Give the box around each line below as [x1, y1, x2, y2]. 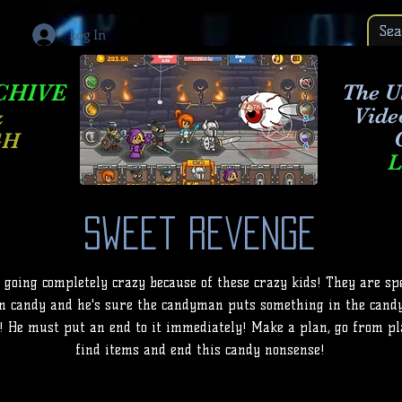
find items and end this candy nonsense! [74, 342, 325, 358]
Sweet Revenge [83, 216, 316, 249]
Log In [68, 25, 106, 43]
